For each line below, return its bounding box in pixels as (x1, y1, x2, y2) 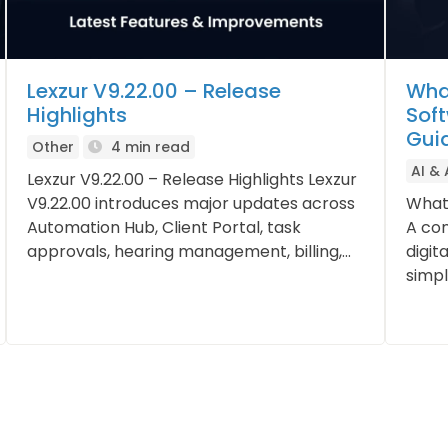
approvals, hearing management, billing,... (27, 240, 352, 264)
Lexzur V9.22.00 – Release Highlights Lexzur (27, 168, 358, 192)
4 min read (107, 137, 191, 158)
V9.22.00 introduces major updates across (27, 192, 356, 216)
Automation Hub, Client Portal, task (27, 216, 302, 240)
